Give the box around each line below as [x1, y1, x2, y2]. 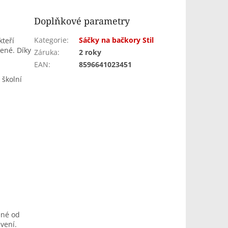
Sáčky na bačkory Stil [79, 35, 154, 45]
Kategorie [34, 35, 67, 45]
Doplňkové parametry [34, 14, 130, 27]
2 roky [79, 47, 102, 57]
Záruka [34, 47, 58, 57]
